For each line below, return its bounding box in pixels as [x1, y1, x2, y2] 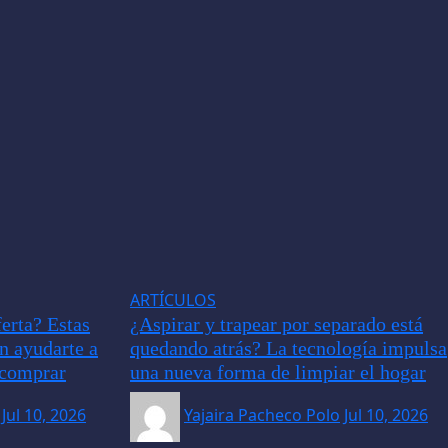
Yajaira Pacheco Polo [184, 404, 340, 426]
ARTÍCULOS [130, 288, 216, 311]
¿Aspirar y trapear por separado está [130, 312, 423, 335]
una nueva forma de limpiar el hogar [130, 360, 426, 383]
